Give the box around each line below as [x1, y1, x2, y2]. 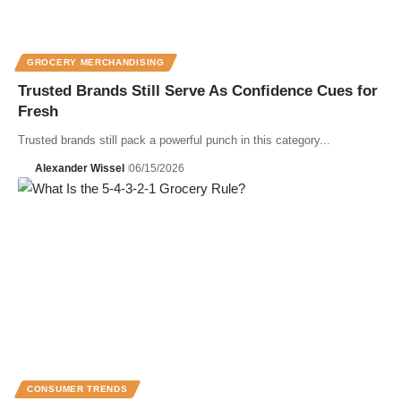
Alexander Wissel [34, 161, 124, 175]
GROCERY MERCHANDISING [27, 56, 165, 67]
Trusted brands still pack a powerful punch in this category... [18, 132, 330, 147]
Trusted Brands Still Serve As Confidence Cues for [18, 81, 378, 99]
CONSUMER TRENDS [27, 383, 128, 394]
